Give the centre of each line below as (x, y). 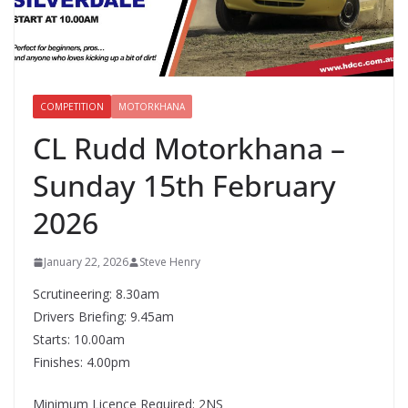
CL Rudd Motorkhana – (189, 148)
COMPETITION (72, 107)
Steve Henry (170, 262)
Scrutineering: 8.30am (96, 294)
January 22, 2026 (86, 262)
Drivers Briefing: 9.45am (103, 317)
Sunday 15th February (184, 186)
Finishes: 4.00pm (82, 362)
